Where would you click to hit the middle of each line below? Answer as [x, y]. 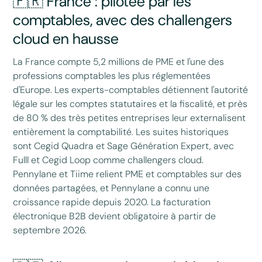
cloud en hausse [66, 39]
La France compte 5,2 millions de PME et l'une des [119, 61]
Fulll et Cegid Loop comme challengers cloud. [108, 160]
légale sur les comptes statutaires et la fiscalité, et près [130, 104]
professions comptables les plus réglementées [112, 75]
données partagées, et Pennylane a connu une [111, 188]
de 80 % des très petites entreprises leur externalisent [130, 118]
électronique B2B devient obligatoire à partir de [115, 216]
